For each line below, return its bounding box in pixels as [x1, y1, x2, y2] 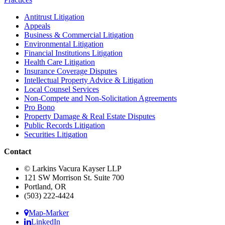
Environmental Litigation [24, 39, 103, 48]
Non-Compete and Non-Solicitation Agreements [24, 93, 177, 102]
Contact [4, 147, 31, 156]
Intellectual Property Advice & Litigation [24, 75, 153, 84]
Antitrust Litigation [24, 12, 84, 21]
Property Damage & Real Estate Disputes [24, 111, 155, 121]
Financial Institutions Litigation [24, 48, 123, 57]
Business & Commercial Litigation [24, 30, 134, 39]
